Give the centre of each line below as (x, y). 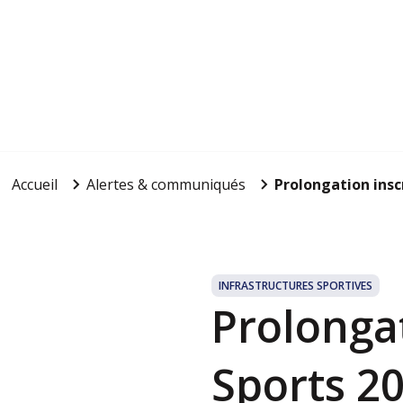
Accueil (34, 185)
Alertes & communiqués (166, 185)
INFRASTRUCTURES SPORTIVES (295, 286)
